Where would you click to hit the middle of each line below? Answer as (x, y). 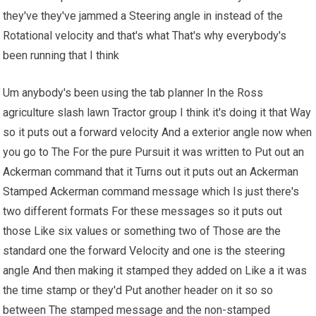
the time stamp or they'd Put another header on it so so (138, 291)
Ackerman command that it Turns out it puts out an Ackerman (151, 172)
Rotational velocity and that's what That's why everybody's (145, 36)
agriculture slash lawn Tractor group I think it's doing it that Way (157, 113)
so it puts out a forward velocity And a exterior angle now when (158, 133)
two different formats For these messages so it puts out (143, 212)
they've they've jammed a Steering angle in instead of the (143, 16)
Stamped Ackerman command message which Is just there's (151, 192)
